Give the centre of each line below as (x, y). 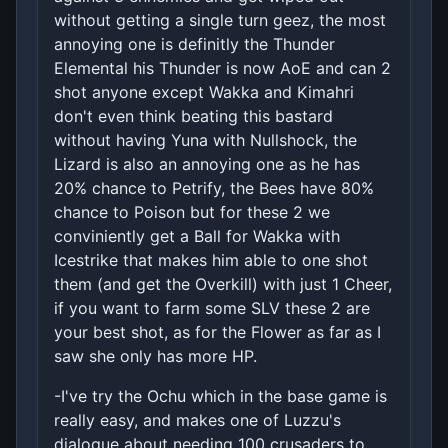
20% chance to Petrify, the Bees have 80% (214, 187)
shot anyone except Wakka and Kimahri (204, 91)
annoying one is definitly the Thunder (194, 43)
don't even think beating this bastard (193, 115)
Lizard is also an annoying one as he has (207, 163)
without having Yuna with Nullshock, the (205, 139)
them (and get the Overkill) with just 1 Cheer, (223, 283)
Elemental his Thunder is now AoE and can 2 (222, 67)
